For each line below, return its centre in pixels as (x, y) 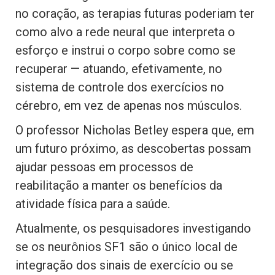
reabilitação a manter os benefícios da (119, 186)
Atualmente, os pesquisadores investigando (133, 229)
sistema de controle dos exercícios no (120, 87)
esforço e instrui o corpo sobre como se (126, 51)
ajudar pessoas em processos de (104, 167)
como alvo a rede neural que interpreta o (125, 32)
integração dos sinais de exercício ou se (124, 265)
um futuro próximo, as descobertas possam (133, 149)
